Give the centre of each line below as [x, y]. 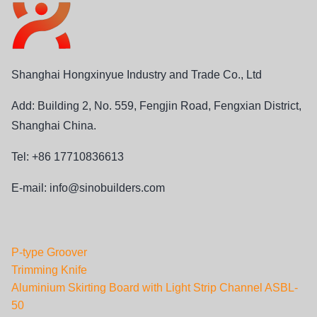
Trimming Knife [49, 270]
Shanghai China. [54, 125]
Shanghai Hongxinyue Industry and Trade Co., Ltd [137, 74]
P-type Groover [49, 252]
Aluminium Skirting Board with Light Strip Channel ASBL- [155, 287]
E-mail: [30, 188]
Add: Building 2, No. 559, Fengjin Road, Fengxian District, [156, 105]
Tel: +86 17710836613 [69, 156]
